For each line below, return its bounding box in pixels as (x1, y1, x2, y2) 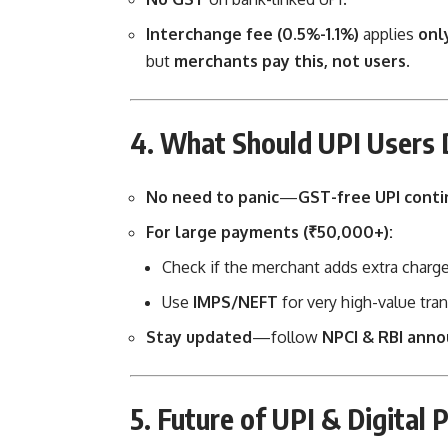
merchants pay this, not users (174, 51, 406, 72)
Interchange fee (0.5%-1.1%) (146, 24, 359, 45)
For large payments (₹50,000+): (146, 222, 393, 243)
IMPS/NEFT (193, 292, 278, 313)
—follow (252, 327, 322, 348)
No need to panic (146, 187, 279, 208)
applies (359, 24, 418, 45)
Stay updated (146, 327, 252, 348)
